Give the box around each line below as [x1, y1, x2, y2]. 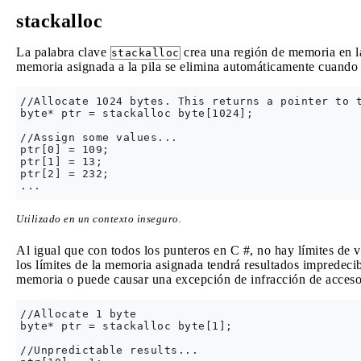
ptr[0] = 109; [20, 143, 110, 156]
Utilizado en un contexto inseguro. [16, 213, 181, 225]
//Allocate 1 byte [20, 308, 137, 321]
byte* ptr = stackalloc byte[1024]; [20, 107, 253, 119]
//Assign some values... [20, 131, 178, 143]
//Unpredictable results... [20, 344, 198, 357]
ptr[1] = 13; [20, 156, 102, 168]
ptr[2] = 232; [20, 168, 110, 180]
